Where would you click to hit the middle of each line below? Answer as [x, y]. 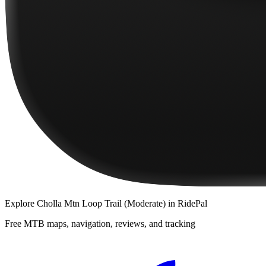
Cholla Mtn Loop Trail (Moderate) [101, 203]
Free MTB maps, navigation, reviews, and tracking [100, 223]
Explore [21, 203]
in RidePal [186, 203]
